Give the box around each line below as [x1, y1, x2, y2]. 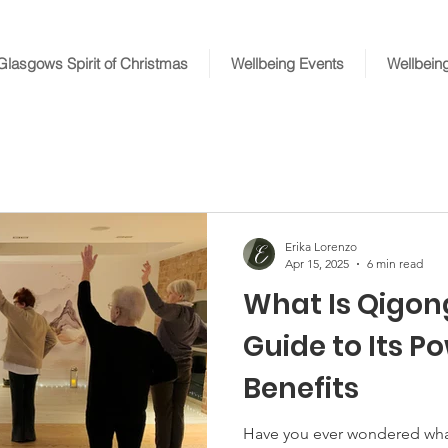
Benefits [243, 369, 359, 408]
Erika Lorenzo [285, 239, 357, 254]
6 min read [367, 256, 423, 271]
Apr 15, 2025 [285, 256, 349, 271]
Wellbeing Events [231, 54, 344, 73]
